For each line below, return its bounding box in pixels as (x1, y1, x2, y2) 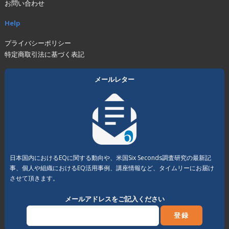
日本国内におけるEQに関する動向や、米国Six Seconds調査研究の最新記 (9, 153, 211, 163)
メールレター (95, 75, 134, 84)
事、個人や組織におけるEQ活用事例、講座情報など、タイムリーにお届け (9, 164, 214, 173)
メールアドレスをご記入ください (64, 194, 165, 203)
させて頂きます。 (9, 174, 59, 183)
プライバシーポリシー (4, 38, 71, 48)
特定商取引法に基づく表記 (4, 50, 84, 59)
